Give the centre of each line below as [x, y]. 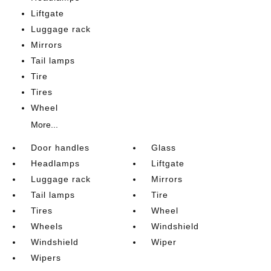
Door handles [60, 147]
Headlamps [55, 163]
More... [44, 124]
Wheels [47, 226]
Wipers [46, 257]
